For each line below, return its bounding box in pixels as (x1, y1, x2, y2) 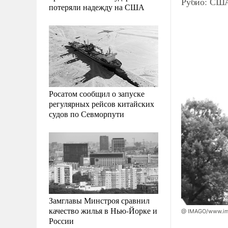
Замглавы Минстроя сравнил (49, 194, 150, 206)
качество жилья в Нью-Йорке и (49, 205, 157, 216)
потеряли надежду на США (49, 1, 145, 12)
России (49, 215, 74, 226)
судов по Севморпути (49, 108, 124, 119)
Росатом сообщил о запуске (49, 88, 145, 99)
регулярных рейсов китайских (49, 98, 154, 109)
